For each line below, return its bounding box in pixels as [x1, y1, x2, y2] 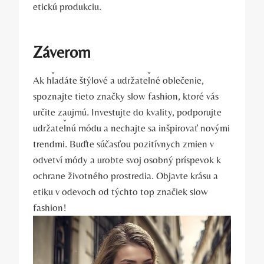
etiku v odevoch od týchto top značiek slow [33, 186, 208, 198]
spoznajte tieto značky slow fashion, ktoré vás [33, 90, 219, 103]
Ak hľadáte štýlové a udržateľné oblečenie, [33, 74, 204, 87]
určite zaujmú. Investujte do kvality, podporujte [33, 106, 222, 118]
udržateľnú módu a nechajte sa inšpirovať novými [33, 122, 230, 134]
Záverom [33, 42, 91, 62]
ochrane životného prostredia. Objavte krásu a [33, 170, 218, 182]
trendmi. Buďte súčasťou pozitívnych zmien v [33, 138, 214, 150]
